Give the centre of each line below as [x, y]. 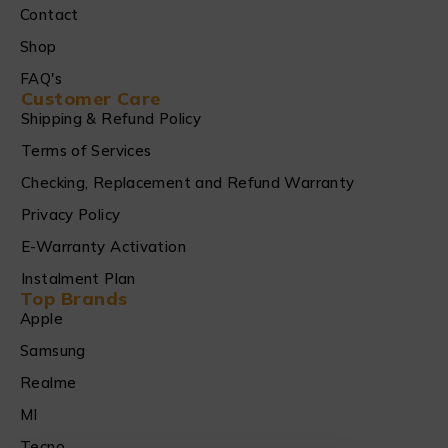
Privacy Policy [71, 215]
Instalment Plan [78, 279]
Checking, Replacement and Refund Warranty [188, 183]
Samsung [53, 351]
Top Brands [74, 299]
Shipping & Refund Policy [111, 119]
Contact [49, 15]
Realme [48, 383]
